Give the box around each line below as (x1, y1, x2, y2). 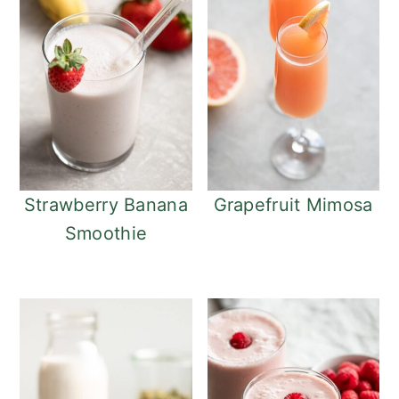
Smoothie (64, 223, 148, 245)
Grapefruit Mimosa (213, 194, 373, 216)
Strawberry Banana (23, 194, 188, 216)
